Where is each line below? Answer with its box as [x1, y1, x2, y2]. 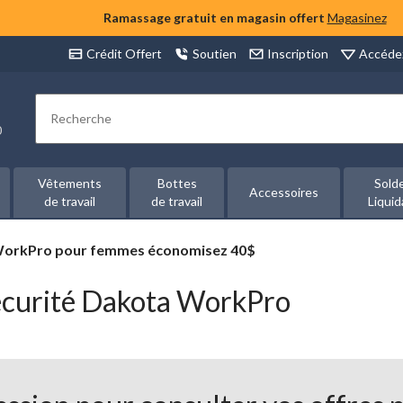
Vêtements [37, 175, 102, 191]
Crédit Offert [86, 46, 162, 61]
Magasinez [327, 10, 387, 25]
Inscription [267, 46, 328, 61]
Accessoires [249, 184, 319, 200]
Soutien [193, 46, 237, 61]
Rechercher [49, 117, 120, 135]
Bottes [157, 175, 197, 191]
